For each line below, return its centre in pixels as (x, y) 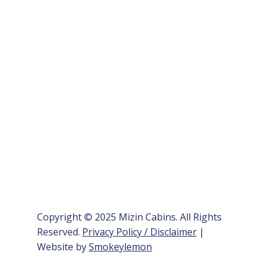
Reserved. (59, 232)
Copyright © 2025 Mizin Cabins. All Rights (129, 217)
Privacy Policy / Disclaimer (139, 232)
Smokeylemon (120, 247)
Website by (63, 247)
